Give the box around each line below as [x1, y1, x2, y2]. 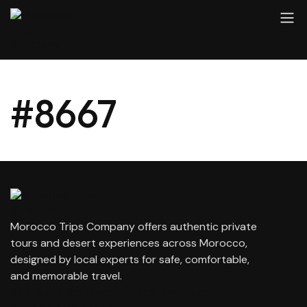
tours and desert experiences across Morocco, [10, 236, 247, 250]
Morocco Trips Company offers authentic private [10, 219, 257, 234]
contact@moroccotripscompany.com [10, 284, 220, 299]
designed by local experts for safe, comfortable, [10, 252, 249, 267]
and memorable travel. [10, 269, 122, 283]
